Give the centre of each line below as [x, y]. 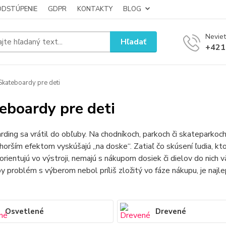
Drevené [171, 211]
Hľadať [134, 42]
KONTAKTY [95, 9]
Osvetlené [24, 211]
